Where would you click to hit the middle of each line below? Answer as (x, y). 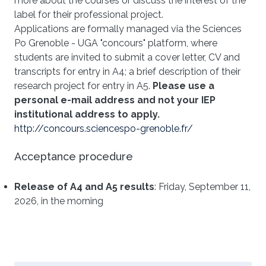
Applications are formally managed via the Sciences (128, 28)
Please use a (183, 85)
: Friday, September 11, (202, 186)
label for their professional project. (89, 14)
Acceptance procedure (74, 156)
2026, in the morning (59, 201)
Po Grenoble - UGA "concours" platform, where (116, 43)
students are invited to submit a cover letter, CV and (127, 57)
